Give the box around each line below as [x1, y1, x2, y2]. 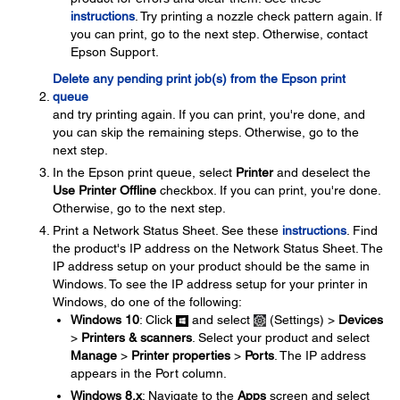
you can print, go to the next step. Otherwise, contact [71, 27, 368, 41]
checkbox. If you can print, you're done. [156, 183, 380, 197]
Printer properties [131, 348, 230, 362]
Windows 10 [71, 312, 139, 327]
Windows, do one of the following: [53, 295, 242, 309]
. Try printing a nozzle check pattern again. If [135, 9, 382, 23]
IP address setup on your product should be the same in [53, 259, 370, 273]
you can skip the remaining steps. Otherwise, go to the [53, 125, 359, 139]
